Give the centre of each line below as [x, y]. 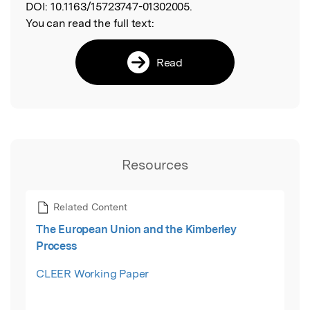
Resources [155, 164]
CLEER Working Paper [93, 274]
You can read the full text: [90, 23]
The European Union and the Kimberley [136, 230]
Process [56, 246]
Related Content [90, 207]
